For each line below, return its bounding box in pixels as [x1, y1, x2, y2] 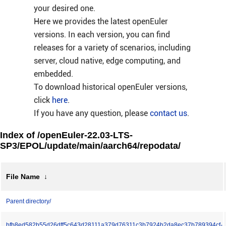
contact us [149, 108, 187, 118]
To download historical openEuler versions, [33, 82, 187, 92]
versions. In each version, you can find [33, 30, 170, 39]
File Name [6, 173, 40, 181]
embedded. [33, 69, 73, 79]
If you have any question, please [33, 108, 150, 118]
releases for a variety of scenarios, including [33, 43, 191, 52]
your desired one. [33, 4, 95, 13]
